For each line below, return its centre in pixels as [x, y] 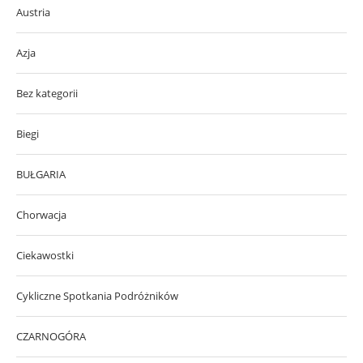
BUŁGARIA [41, 174]
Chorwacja [41, 214]
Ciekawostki [45, 255]
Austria [33, 12]
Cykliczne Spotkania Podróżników [97, 295]
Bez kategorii [47, 93]
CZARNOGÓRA [51, 336]
